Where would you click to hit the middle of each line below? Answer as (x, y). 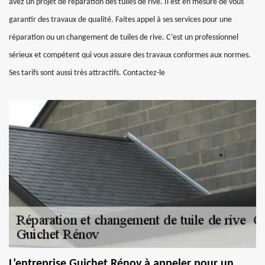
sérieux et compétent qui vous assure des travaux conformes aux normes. (130, 55)
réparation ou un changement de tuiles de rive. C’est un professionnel (124, 38)
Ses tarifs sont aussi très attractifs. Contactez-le (87, 73)
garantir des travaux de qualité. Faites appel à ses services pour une (120, 20)
